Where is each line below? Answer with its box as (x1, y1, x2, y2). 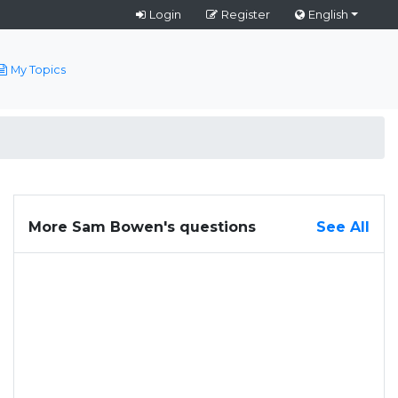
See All (316, 219, 370, 235)
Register (220, 7, 270, 21)
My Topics (10, 62, 66, 76)
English (307, 7, 348, 21)
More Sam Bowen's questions (28, 219, 256, 235)
